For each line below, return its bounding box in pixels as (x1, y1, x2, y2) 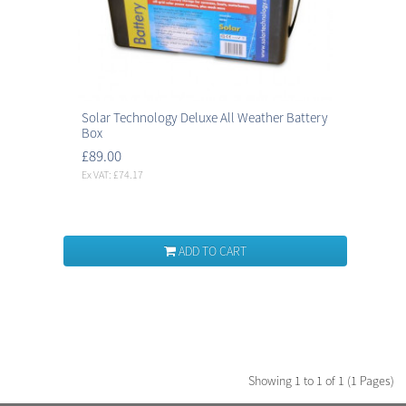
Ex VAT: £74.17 (81, 168, 143, 182)
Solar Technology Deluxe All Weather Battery (81, 109, 328, 127)
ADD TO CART (175, 243, 246, 260)
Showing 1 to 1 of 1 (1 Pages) (247, 372, 394, 390)
